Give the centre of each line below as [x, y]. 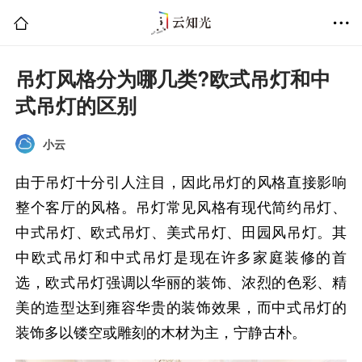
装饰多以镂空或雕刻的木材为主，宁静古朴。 [161, 332]
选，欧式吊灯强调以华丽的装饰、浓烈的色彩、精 [181, 282]
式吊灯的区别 [76, 105]
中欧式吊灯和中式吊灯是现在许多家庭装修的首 [181, 257]
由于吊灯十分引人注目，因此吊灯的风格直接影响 [181, 181]
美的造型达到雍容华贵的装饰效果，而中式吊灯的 [181, 307]
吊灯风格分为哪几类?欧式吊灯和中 [173, 79]
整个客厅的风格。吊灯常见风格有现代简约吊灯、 [181, 206]
